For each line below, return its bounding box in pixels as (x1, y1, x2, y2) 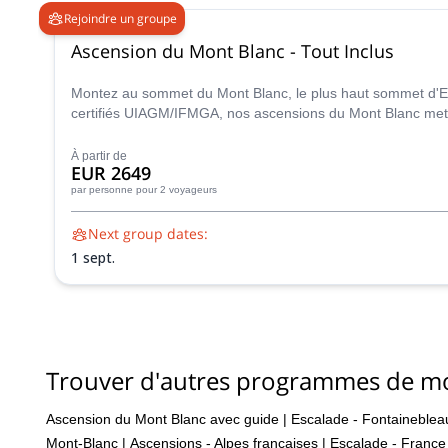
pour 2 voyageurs (136, 184, 217, 195)
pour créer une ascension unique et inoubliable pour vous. (71, 125, 439, 141)
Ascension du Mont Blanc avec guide (46, 410, 279, 427)
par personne (71, 184, 133, 195)
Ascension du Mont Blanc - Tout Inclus (71, 38, 394, 63)
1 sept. (71, 248, 115, 267)
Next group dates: (88, 224, 208, 243)
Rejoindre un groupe (64, 9, 177, 27)
